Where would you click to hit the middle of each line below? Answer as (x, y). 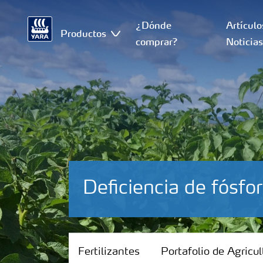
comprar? (156, 41)
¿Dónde (153, 25)
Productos (84, 33)
